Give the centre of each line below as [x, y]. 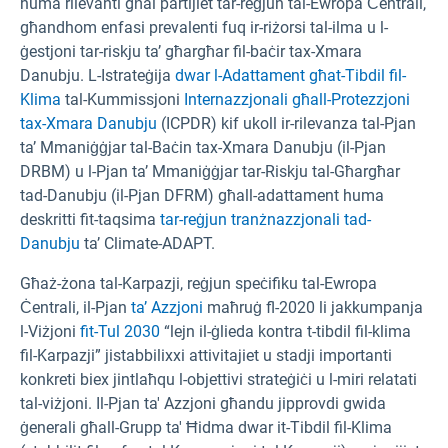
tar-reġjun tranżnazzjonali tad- [265, 220]
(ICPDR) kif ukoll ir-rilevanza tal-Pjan [286, 124]
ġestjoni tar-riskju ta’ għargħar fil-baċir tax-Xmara [191, 52]
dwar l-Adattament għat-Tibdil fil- [290, 76]
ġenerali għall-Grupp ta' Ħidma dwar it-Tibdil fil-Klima [206, 428]
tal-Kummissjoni [122, 100]
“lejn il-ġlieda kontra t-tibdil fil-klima [285, 332]
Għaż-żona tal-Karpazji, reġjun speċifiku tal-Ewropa [198, 284]
